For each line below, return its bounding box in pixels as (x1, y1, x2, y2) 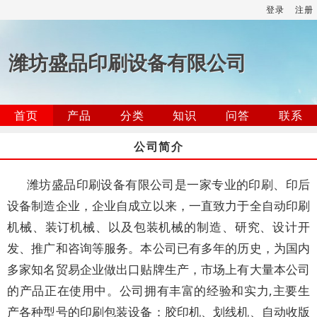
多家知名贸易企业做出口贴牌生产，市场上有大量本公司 (7, 261, 310, 277)
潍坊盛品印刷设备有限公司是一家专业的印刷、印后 (27, 176, 310, 192)
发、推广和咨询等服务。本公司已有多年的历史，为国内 (7, 240, 310, 256)
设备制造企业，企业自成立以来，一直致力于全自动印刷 (7, 197, 310, 214)
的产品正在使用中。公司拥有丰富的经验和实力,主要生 (7, 282, 310, 299)
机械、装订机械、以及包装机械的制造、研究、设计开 (7, 219, 310, 235)
